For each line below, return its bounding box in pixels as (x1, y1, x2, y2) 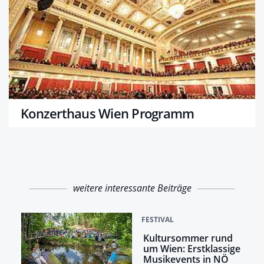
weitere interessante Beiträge (72, 181, 192, 195)
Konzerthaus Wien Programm (21, 104, 194, 123)
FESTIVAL (141, 214, 174, 225)
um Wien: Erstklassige (143, 242, 240, 256)
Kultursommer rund (143, 232, 233, 245)
